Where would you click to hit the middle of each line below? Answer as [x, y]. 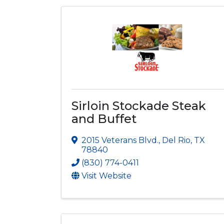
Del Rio [176, 140]
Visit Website [106, 175]
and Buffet [104, 118]
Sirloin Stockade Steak [139, 105]
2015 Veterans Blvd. [120, 140]
